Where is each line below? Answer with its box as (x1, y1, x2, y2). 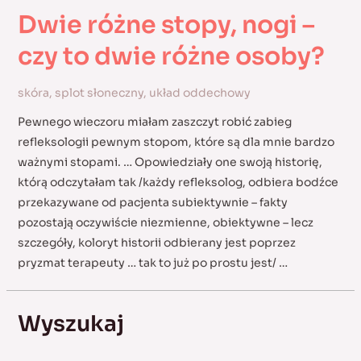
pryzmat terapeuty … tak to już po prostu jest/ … (17, 255, 288, 270)
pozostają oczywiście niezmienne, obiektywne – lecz (17, 215, 313, 230)
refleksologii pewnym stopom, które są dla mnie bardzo (17, 135, 334, 149)
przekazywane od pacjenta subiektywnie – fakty (17, 195, 288, 210)
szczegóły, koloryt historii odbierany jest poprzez (17, 235, 296, 250)
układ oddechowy (148, 85, 251, 100)
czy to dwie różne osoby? (17, 41, 325, 72)
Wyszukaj (17, 310, 124, 338)
